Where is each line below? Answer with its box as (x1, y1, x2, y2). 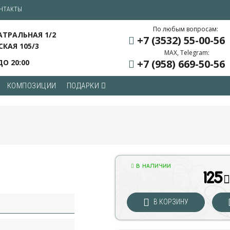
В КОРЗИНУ (151, 197, 188, 206)
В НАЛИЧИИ (134, 163, 171, 170)
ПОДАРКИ (66, 81, 101, 91)
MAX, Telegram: (164, 48, 210, 57)
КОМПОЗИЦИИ (7, 81, 56, 91)
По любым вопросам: (153, 25, 219, 33)
